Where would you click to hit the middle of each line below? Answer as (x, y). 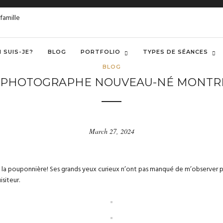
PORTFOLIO (101, 52)
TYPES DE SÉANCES (175, 52)
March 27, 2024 (111, 131)
